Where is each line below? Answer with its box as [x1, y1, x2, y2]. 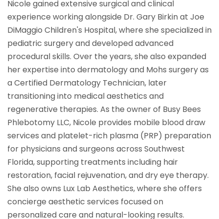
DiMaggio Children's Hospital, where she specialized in [7, 24, 212, 36]
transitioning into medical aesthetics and [7, 90, 164, 102]
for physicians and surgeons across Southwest [7, 143, 185, 155]
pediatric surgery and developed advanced [7, 38, 174, 49]
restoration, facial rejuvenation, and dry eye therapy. [7, 170, 209, 181]
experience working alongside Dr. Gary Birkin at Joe [7, 11, 204, 23]
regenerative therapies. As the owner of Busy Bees [7, 104, 201, 115]
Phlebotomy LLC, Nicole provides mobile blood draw [7, 117, 205, 129]
